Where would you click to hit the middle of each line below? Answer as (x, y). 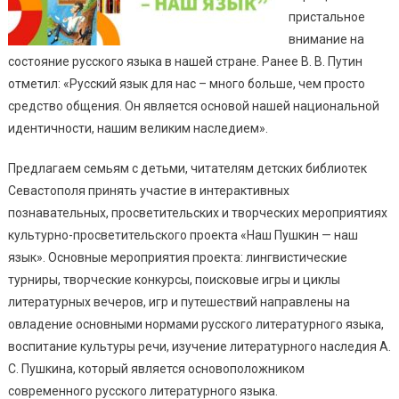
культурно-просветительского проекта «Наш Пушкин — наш (183, 235)
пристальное (326, 16)
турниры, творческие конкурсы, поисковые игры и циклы (174, 279)
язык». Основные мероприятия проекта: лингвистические (177, 257)
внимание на (326, 39)
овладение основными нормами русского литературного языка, (195, 324)
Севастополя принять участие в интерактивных (148, 190)
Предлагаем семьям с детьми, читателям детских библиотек (187, 168)
